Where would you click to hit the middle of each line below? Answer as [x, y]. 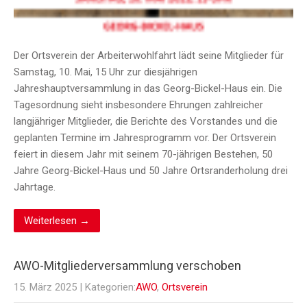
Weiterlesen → [57, 221]
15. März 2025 [45, 287]
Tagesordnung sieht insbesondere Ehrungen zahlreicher [138, 105]
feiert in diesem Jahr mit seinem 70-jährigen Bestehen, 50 [143, 155]
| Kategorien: [108, 287]
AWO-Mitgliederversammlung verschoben [127, 266]
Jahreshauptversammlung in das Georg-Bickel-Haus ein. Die [148, 89]
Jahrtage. [36, 187]
